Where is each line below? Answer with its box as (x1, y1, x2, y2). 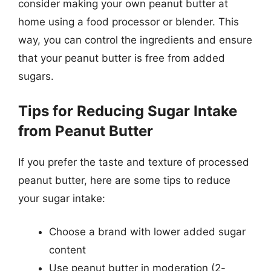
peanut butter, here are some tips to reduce (18, 174, 230, 186)
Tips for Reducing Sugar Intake (18, 102, 237, 120)
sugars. (18, 70, 54, 82)
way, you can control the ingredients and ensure (18, 34, 252, 46)
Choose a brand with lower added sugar (49, 226, 246, 238)
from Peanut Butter (18, 122, 153, 140)
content (49, 244, 86, 256)
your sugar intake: (18, 192, 105, 204)
